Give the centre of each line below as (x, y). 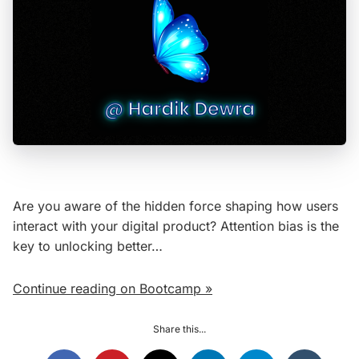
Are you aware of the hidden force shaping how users (175, 206)
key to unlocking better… (88, 246)
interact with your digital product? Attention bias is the (176, 226)
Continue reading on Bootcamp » (113, 289)
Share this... (179, 329)
